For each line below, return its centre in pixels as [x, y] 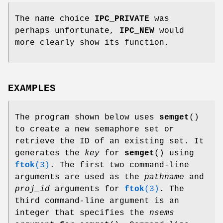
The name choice [55, 19]
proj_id [32, 189]
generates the [50, 154]
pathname [164, 177]
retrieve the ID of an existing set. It [110, 142]
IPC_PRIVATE [122, 19]
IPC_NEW [137, 31]
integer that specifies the [82, 213]
